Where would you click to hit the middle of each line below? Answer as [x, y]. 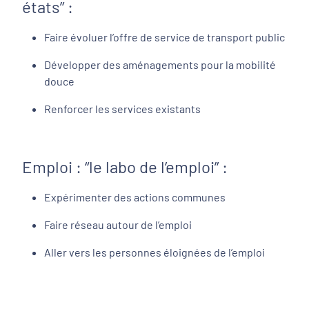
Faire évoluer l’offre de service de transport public [165, 37]
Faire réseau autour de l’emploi [118, 225]
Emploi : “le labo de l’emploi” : [125, 167]
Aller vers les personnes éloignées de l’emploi [154, 252]
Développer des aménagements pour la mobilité [160, 64]
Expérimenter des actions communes [135, 197]
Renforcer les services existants [122, 109]
